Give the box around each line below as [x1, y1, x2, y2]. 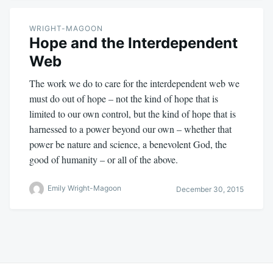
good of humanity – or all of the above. [29, 153, 178, 166]
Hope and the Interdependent [29, 34, 238, 52]
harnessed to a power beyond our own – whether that [29, 122, 232, 136]
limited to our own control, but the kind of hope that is [29, 107, 236, 121]
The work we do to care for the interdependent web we [29, 77, 239, 90]
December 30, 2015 [176, 184, 244, 194]
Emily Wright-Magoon [48, 183, 121, 193]
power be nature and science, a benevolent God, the [29, 138, 227, 151]
